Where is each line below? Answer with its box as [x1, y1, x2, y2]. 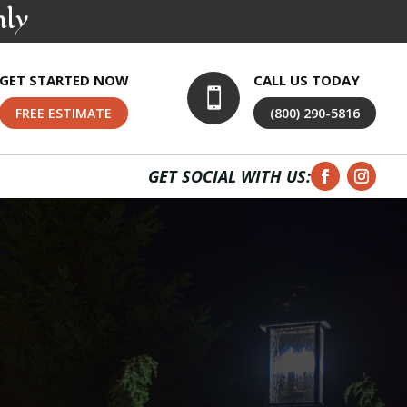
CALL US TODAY [253, 71, 361, 90]
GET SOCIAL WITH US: [148, 164, 312, 187]
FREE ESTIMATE [15, 104, 113, 123]
